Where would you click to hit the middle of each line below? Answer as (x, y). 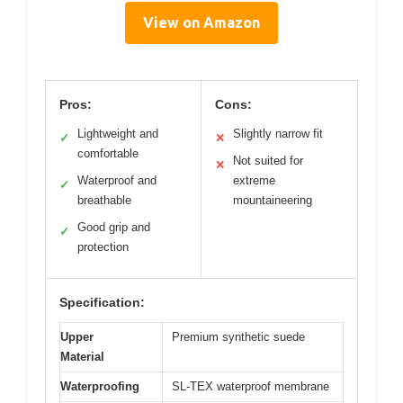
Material (82, 356)
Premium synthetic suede (238, 336)
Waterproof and (117, 180)
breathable (104, 200)
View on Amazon (201, 22)
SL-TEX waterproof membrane (251, 386)
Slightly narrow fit (278, 133)
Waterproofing (100, 386)
